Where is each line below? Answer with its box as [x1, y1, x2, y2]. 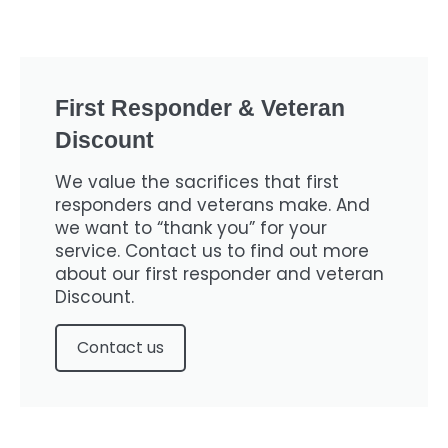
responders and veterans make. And [55, 193, 370, 217]
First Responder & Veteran [55, 95, 345, 121]
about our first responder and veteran [55, 262, 384, 286]
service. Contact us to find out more [55, 239, 369, 263]
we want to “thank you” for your [55, 216, 327, 240]
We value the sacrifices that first [55, 170, 339, 194]
